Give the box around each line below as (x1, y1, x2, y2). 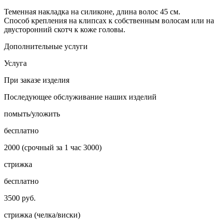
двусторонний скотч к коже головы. (4, 25, 125, 34)
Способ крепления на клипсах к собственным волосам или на (4, 16, 214, 25)
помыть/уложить (4, 110, 60, 118)
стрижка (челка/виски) (4, 211, 80, 220)
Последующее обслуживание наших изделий (4, 93, 157, 102)
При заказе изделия (4, 76, 69, 85)
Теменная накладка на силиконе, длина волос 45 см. (4, 7, 180, 16)
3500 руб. (4, 194, 36, 203)
